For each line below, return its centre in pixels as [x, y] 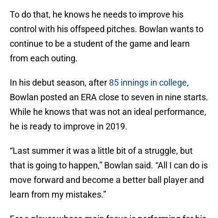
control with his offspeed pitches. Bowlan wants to [107, 29]
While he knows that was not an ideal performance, [108, 112]
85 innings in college [148, 83]
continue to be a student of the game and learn [100, 44]
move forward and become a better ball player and [107, 180]
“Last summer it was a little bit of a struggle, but [101, 151]
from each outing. [44, 58]
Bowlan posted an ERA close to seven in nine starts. [109, 97]
